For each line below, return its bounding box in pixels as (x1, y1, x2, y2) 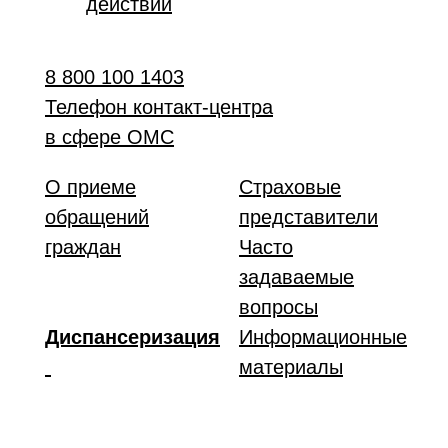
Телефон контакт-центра (45, 96, 273, 118)
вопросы (239, 296, 318, 318)
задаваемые (239, 266, 354, 288)
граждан (45, 236, 121, 258)
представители (239, 206, 378, 228)
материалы (239, 356, 343, 378)
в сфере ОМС (45, 126, 174, 148)
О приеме (45, 176, 136, 198)
